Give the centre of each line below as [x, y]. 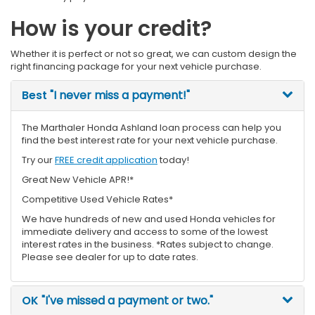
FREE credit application [106, 160]
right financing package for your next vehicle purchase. [136, 66]
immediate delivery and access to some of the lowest [145, 231]
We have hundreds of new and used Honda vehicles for [149, 219]
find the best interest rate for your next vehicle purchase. [150, 140]
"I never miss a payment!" [118, 95]
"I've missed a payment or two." [126, 300]
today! [173, 160]
